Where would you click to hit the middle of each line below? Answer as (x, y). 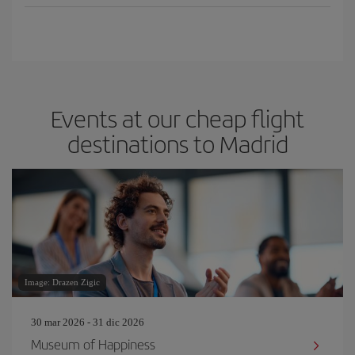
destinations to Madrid (177, 143)
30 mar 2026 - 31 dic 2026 (88, 322)
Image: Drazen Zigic (62, 282)
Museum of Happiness (93, 344)
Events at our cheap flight (177, 118)
